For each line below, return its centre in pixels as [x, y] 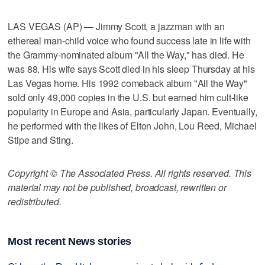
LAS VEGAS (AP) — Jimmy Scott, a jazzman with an [116, 26]
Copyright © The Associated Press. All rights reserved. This [130, 173]
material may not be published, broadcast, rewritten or [117, 187]
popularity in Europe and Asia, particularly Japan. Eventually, [132, 111]
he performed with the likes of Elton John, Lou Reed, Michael [132, 125]
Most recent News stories [70, 242]
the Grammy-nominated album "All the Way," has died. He [126, 54]
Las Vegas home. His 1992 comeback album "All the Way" [127, 83]
